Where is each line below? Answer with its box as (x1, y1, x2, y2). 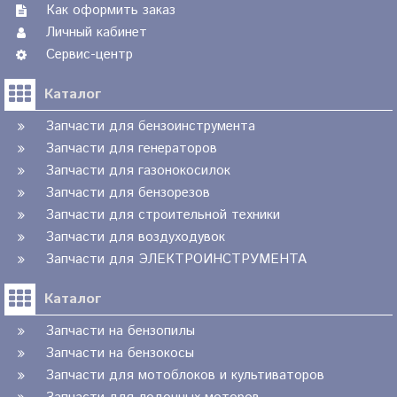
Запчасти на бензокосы (46, 344, 194, 363)
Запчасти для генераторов (46, 139, 217, 159)
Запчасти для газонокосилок (46, 161, 230, 181)
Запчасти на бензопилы (46, 322, 195, 341)
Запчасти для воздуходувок (46, 228, 225, 247)
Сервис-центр (46, 45, 133, 65)
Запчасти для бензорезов (46, 183, 210, 203)
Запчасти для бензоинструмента (46, 117, 255, 136)
